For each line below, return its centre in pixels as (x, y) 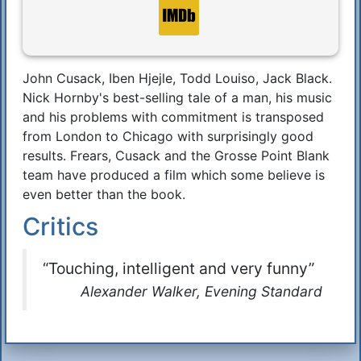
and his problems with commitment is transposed (173, 117)
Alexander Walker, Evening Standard (201, 291)
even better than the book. (104, 194)
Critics (60, 226)
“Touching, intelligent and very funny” (178, 268)
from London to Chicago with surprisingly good (168, 136)
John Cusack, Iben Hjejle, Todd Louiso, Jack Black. (177, 78)
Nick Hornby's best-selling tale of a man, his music (177, 98)
